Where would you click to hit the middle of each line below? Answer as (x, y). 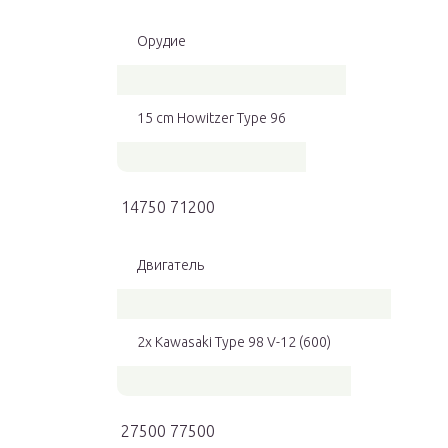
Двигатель (170, 265)
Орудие (161, 41)
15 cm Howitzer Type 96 (211, 118)
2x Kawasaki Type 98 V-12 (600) (234, 342)
